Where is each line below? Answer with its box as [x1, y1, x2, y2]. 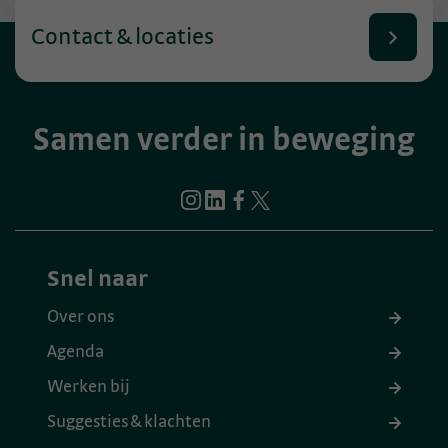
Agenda [47, 343, 104, 362]
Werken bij [47, 378, 130, 397]
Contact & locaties [31, 25, 214, 50]
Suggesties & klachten [47, 413, 211, 432]
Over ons [47, 308, 114, 327]
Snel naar [47, 267, 148, 292]
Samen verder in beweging [33, 125, 415, 158]
